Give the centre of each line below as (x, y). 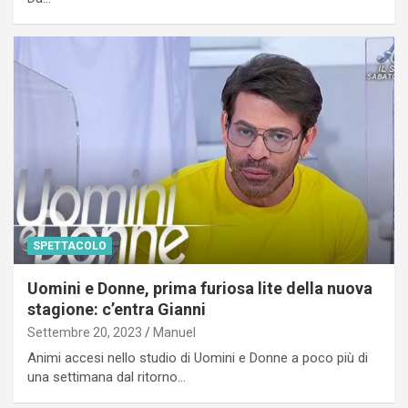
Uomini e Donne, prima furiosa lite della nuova (200, 289)
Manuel (174, 333)
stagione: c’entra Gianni (117, 310)
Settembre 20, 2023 (85, 333)
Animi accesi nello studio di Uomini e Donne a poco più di (198, 358)
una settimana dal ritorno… (107, 377)
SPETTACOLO (70, 246)
